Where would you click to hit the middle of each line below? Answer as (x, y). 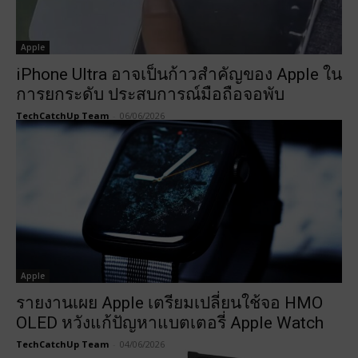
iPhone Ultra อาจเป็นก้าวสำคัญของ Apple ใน (179, 74)
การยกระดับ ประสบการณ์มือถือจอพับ (150, 94)
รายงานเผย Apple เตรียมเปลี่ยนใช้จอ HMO (169, 303)
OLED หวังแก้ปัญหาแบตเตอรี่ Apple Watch (170, 323)
